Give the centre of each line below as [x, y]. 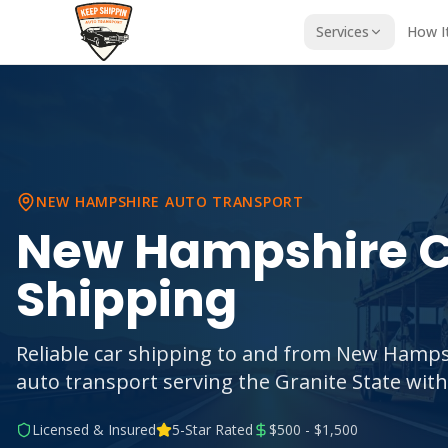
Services [343, 31]
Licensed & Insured [94, 429]
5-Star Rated [212, 429]
